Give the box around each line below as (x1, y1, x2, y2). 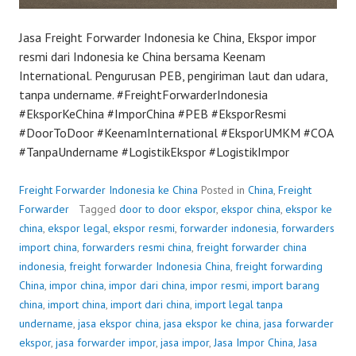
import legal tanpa (195, 297, 283, 311)
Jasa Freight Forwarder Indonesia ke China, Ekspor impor (19, 29, 316, 45)
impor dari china (109, 278, 185, 292)
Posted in (201, 183, 248, 197)
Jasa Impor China (214, 335, 293, 350)
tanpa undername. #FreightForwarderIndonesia (19, 87, 268, 103)
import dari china (110, 297, 190, 311)
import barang (252, 278, 319, 292)
